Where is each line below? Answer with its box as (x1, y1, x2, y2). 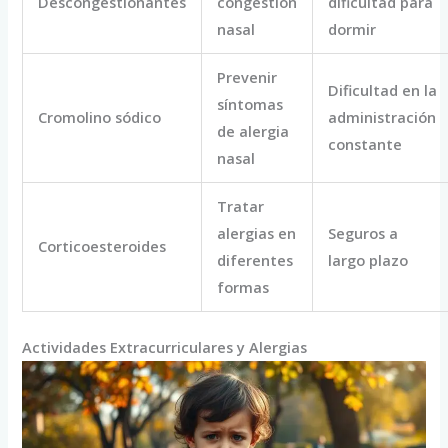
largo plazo (328, 249, 409, 270)
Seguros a (328, 222, 399, 243)
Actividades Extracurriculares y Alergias (22, 336, 308, 357)
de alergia (217, 120, 290, 141)
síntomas (217, 93, 284, 114)
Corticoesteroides (38, 235, 167, 256)
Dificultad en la (328, 79, 438, 100)
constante (328, 133, 403, 154)
